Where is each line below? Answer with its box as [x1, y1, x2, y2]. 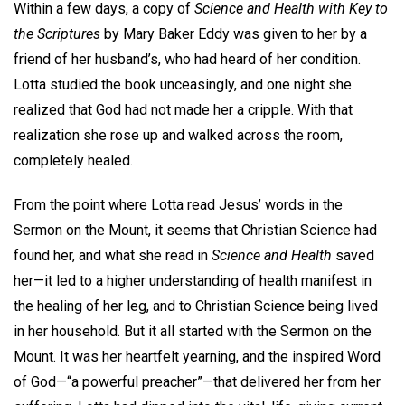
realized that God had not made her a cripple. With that [14, 101, 353, 119]
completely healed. [14, 152, 133, 170]
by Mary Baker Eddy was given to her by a [100, 25, 367, 43]
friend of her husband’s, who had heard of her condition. [14, 51, 361, 69]
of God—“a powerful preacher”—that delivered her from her [14, 372, 381, 391]
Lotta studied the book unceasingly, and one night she [14, 76, 352, 94]
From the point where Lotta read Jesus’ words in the [14, 195, 343, 213]
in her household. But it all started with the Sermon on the [14, 322, 372, 340]
